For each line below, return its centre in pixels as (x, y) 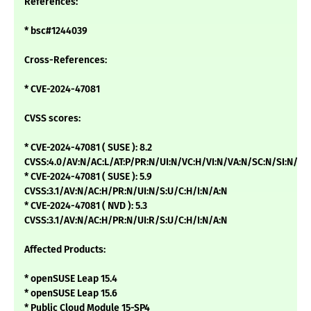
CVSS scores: (52, 119)
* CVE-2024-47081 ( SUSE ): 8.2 (88, 148)
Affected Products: (65, 250)
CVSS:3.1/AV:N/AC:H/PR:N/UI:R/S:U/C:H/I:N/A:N (126, 221)
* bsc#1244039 (56, 31)
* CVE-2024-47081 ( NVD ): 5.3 (86, 206)
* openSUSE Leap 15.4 (71, 279)
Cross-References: (66, 60)
